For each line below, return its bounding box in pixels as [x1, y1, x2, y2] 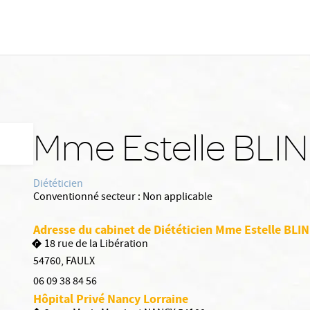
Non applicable [143, 190, 212, 206]
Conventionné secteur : [33, 190, 140, 206]
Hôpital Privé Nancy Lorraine [33, 291, 188, 307]
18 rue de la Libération [44, 237, 148, 253]
